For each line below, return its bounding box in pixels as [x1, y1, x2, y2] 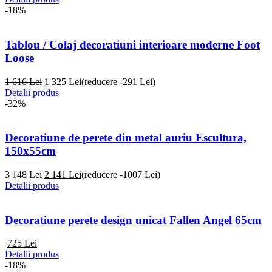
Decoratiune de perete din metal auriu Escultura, [5, 131, 246, 144]
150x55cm [5, 144, 56, 158]
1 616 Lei [5, 76, 42, 87]
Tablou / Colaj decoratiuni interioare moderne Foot [5, 38, 260, 51]
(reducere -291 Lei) [81, 76, 155, 87]
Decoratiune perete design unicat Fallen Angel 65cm [5, 213, 262, 226]
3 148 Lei [5, 169, 42, 180]
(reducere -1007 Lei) [81, 169, 160, 180]
